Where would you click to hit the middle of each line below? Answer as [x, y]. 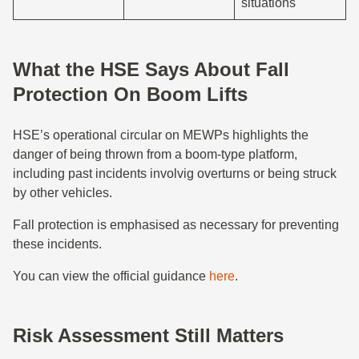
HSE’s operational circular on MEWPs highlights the [161, 135]
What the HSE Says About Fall [151, 69]
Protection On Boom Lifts [130, 94]
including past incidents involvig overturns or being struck [175, 173]
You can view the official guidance [111, 276]
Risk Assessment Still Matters [148, 335]
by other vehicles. [63, 193]
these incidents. [57, 244]
